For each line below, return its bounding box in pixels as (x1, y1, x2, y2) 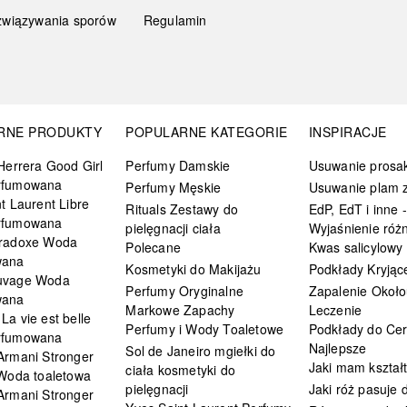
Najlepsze (308, 338, 367, 357)
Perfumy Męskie (125, 177, 222, 196)
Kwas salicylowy (308, 237, 403, 256)
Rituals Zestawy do (125, 199, 239, 218)
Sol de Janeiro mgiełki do (125, 341, 276, 360)
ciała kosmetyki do (125, 360, 236, 379)
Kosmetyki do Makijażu (125, 259, 262, 278)
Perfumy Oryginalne (125, 281, 244, 300)
